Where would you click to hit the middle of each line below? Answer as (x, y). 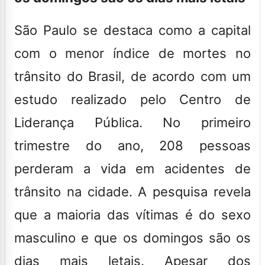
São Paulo (46, 30)
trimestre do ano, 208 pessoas (132, 145)
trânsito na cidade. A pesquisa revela (132, 191)
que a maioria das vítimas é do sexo (132, 214)
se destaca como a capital (164, 30)
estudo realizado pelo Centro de (132, 99)
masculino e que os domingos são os (132, 237)
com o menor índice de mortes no (132, 53)
